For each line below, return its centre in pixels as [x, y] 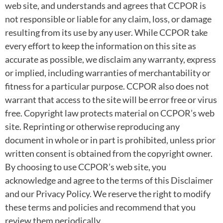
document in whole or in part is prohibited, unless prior [110, 140]
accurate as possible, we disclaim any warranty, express [111, 59]
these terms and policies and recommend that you [100, 207]
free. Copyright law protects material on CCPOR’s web [110, 113]
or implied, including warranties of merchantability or [108, 72]
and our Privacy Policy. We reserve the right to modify [108, 193]
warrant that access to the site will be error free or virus [111, 99]
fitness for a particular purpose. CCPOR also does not [107, 86]
